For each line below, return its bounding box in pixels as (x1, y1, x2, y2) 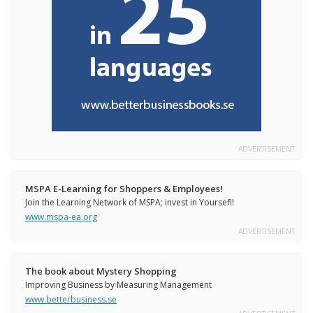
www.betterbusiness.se (25, 293, 117, 306)
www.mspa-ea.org (25, 211, 97, 224)
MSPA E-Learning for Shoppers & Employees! (25, 182, 223, 196)
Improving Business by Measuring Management (25, 279, 212, 291)
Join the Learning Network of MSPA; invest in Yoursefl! (25, 196, 234, 209)
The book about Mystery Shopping (25, 265, 177, 278)
